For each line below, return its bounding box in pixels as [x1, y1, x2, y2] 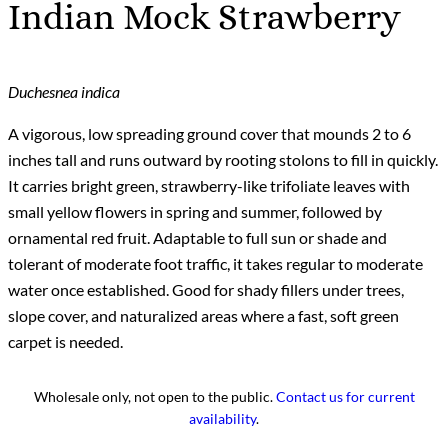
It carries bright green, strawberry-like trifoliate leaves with [8, 175, 410, 195]
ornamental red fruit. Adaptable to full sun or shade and [8, 227, 387, 247]
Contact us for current [275, 387, 415, 405]
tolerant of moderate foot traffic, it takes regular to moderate [8, 253, 423, 273]
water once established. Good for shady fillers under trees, [8, 279, 404, 299]
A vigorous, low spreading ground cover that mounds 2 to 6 [8, 123, 411, 143]
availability [189, 409, 256, 427]
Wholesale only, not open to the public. [33, 387, 276, 405]
